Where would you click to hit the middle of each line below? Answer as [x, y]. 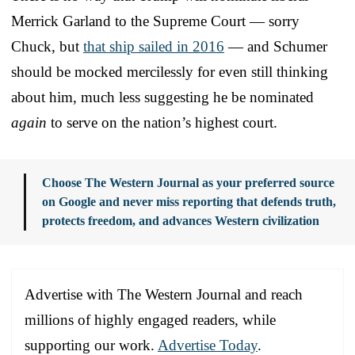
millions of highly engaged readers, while [150, 319]
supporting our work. [91, 345]
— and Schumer [276, 46]
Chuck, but [47, 46]
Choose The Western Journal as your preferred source [188, 182]
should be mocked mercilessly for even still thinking [170, 71]
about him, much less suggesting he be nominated [162, 97]
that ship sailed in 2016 [154, 46]
